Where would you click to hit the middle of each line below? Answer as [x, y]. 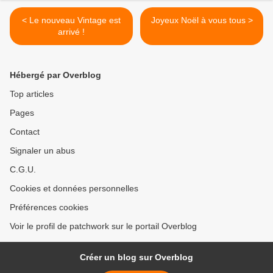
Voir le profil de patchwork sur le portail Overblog [103, 226]
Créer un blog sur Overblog [136, 257]
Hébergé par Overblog [55, 75]
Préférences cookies [49, 207]
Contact [25, 132]
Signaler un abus [42, 151]
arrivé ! [71, 32]
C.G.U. [23, 170]
